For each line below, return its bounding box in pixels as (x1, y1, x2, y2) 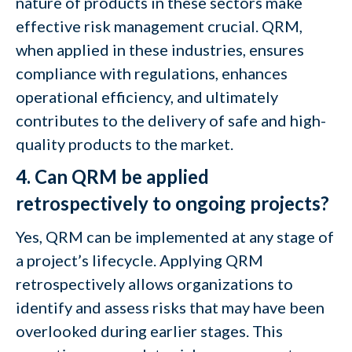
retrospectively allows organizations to (16, 274, 293, 293)
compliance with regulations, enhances (16, 64, 288, 82)
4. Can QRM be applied (16, 165, 209, 188)
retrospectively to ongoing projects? (16, 192, 329, 214)
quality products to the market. (16, 134, 233, 153)
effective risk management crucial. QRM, (16, 16, 302, 35)
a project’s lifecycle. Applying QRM (16, 251, 263, 269)
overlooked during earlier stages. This (16, 321, 283, 340)
